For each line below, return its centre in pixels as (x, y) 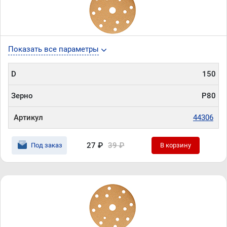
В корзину (176, 145)
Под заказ (47, 145)
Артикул (28, 118)
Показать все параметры (53, 49)
